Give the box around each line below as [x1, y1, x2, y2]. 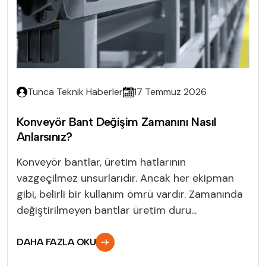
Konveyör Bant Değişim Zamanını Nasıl [17, 114, 217, 129]
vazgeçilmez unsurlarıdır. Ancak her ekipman [17, 170, 234, 185]
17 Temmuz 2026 [134, 85, 207, 98]
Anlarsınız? [17, 129, 72, 144]
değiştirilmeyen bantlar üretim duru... [17, 202, 197, 217]
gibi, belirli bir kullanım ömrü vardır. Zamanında [17, 186, 243, 201]
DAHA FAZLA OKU [17, 236, 96, 248]
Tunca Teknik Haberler [27, 85, 123, 98]
